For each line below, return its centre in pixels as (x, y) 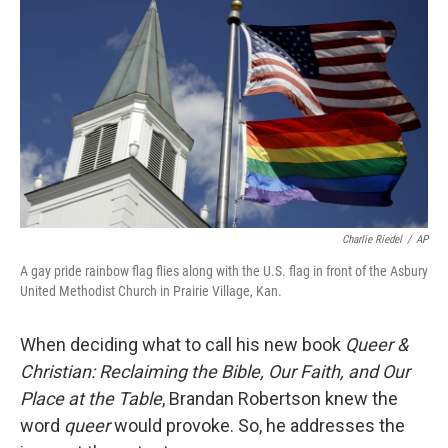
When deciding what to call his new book (182, 344)
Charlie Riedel (372, 239)
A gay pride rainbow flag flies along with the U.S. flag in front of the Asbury (224, 271)
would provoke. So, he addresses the (257, 425)
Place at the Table (91, 398)
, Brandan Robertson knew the (280, 398)
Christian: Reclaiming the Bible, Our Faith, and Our (215, 371)
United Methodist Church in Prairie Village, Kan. (151, 291)
